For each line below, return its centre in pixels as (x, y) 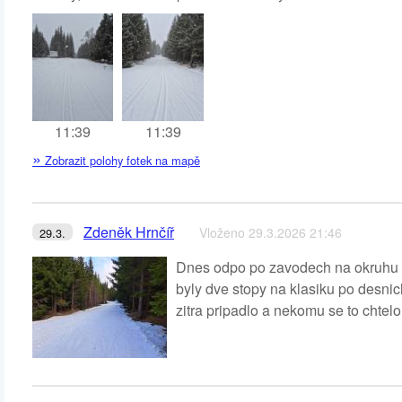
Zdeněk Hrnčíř (129, 232)
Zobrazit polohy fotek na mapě (121, 160)
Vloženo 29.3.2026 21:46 (271, 232)
